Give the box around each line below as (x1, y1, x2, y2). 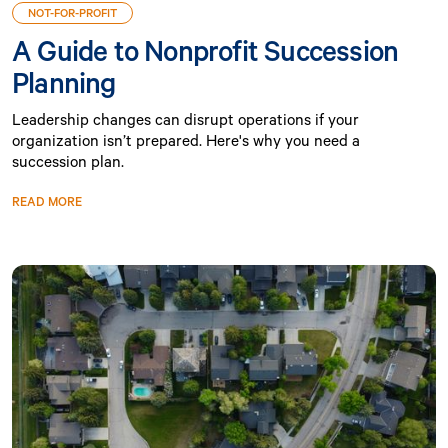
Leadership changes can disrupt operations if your (12, 108, 359, 130)
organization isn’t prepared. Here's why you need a (12, 129, 360, 151)
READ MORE (12, 193, 82, 210)
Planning (12, 63, 116, 102)
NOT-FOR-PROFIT (28, 5, 117, 21)
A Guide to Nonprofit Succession (12, 31, 399, 70)
